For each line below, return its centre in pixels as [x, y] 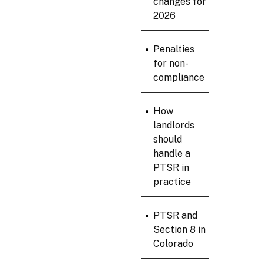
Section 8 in [179, 230]
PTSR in [171, 168]
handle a [171, 154]
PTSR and [175, 216]
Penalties [174, 49]
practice [172, 182]
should [167, 140]
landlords [174, 126]
